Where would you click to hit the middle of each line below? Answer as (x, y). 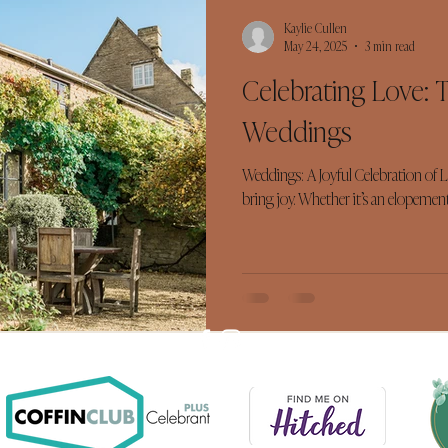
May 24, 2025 (315, 46)
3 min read (390, 46)
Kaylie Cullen (315, 27)
